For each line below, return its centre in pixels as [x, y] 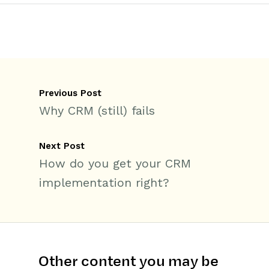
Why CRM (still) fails [97, 110]
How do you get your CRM [115, 163]
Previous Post [70, 93]
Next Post [62, 146]
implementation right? [104, 183]
